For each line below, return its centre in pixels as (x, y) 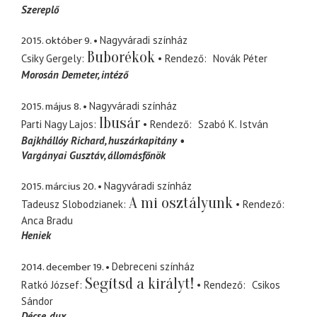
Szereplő (40, 9)
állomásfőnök (137, 155)
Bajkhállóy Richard (63, 140)
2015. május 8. (51, 106)
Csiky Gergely (51, 59)
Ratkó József (50, 284)
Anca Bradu (47, 221)
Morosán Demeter (59, 75)
